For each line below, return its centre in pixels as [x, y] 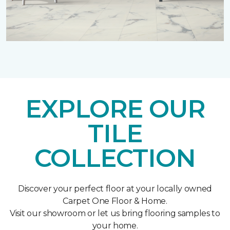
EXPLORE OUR [115, 109]
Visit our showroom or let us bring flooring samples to [115, 214]
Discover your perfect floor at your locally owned [115, 189]
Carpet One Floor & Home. [115, 201]
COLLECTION [115, 158]
